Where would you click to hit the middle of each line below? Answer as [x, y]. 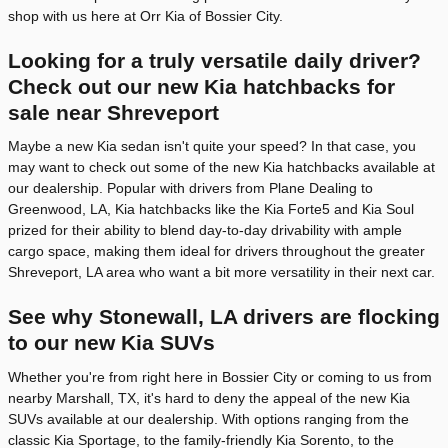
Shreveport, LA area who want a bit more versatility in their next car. [221, 272]
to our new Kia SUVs [111, 343]
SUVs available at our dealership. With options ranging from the [208, 418]
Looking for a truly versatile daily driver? [214, 60]
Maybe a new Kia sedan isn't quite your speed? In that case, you [212, 146]
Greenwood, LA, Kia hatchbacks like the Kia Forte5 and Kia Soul [211, 209]
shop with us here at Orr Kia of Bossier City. [145, 15]
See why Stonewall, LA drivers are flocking [224, 317]
